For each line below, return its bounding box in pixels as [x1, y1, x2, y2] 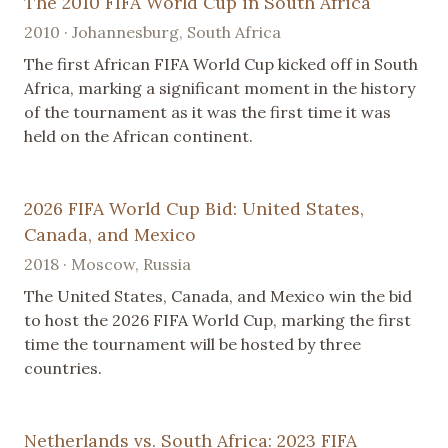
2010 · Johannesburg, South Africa [24, 21, 281, 42]
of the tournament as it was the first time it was [24, 101, 391, 122]
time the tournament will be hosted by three [24, 333, 361, 354]
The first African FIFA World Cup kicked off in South [24, 53, 418, 74]
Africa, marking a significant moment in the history [24, 77, 415, 98]
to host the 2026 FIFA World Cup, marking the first [24, 309, 411, 330]
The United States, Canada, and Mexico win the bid [24, 285, 412, 306]
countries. [24, 357, 102, 378]
